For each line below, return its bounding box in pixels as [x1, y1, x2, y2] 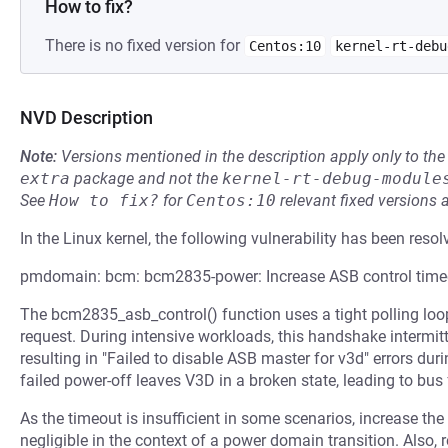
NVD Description [20, 107, 153, 128]
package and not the [70, 169, 222, 188]
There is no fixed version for [45, 36, 244, 55]
